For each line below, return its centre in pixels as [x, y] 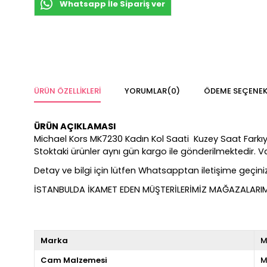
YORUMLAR [146, 91]
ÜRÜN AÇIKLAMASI [75, 126]
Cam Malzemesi [74, 260]
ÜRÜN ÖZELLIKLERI [67, 91]
